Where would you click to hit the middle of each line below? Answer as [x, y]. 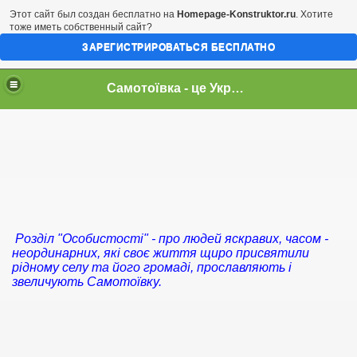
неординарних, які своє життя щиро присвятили [161, 253]
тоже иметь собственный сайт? [81, 27]
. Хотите [314, 14]
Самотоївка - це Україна [238, 88]
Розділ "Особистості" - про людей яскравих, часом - [170, 239]
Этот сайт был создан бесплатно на [93, 14]
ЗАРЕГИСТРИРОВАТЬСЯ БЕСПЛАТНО [178, 47]
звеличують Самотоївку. [87, 282]
